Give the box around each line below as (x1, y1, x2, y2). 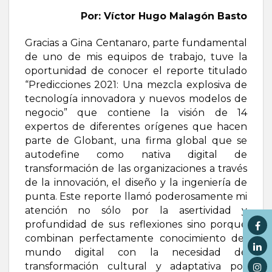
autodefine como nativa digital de (24, 149, 248, 161)
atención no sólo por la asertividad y (24, 205, 248, 217)
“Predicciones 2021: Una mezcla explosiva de (24, 79, 248, 91)
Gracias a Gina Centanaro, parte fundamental (24, 37, 248, 49)
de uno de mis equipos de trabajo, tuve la (24, 51, 248, 63)
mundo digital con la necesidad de (24, 246, 248, 259)
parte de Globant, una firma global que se (24, 135, 248, 147)
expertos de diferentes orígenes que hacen (24, 121, 248, 133)
